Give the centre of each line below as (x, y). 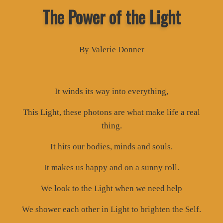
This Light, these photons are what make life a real (111, 112)
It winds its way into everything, (111, 91)
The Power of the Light (111, 16)
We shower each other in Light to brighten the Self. (111, 209)
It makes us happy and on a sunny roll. (111, 167)
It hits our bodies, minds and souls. (111, 146)
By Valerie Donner (111, 49)
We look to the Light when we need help (111, 188)
